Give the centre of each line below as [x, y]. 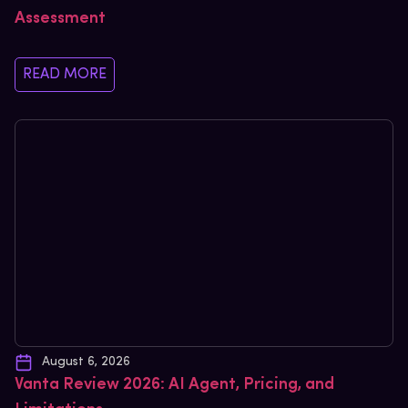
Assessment [60, 19]
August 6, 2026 [86, 362]
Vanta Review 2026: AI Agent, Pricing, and [174, 385]
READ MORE [65, 75]
